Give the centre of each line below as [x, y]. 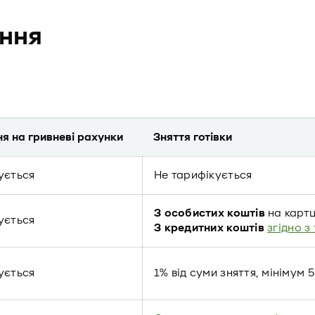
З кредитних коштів [209, 228]
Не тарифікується [203, 175]
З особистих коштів [211, 213]
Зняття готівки [193, 137]
